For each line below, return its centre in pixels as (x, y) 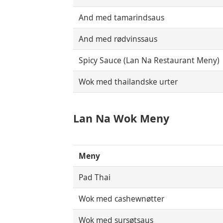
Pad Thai (95, 177)
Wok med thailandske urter (128, 81)
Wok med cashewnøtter (122, 198)
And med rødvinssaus (118, 39)
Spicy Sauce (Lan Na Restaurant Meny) (149, 60)
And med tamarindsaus (122, 17)
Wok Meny (140, 118)
